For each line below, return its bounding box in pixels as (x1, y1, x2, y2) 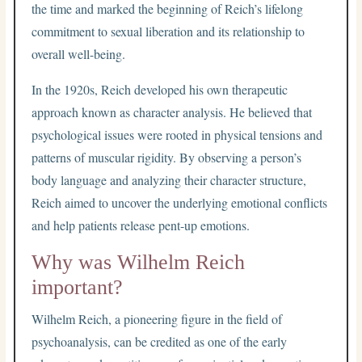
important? (32, 275, 124, 299)
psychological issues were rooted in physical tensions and (32, 125, 323, 143)
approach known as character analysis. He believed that (32, 103, 313, 120)
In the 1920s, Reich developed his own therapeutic (32, 80, 288, 98)
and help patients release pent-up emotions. (32, 216, 250, 234)
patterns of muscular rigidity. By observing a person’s (32, 148, 302, 166)
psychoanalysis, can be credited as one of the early (32, 332, 288, 350)
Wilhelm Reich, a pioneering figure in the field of (32, 309, 283, 327)
